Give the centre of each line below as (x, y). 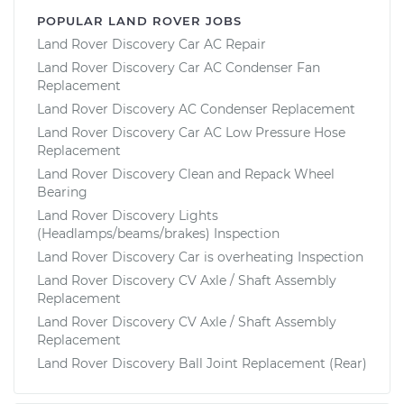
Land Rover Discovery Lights (128, 215)
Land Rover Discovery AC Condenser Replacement (196, 109)
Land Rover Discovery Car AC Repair (151, 44)
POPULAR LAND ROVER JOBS (139, 20)
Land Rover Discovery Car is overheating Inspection (200, 257)
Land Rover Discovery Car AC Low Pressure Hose (191, 132)
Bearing (62, 192)
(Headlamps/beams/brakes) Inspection (158, 233)
